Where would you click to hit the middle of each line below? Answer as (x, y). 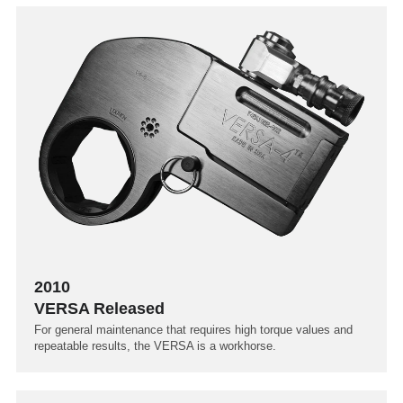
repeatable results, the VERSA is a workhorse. (155, 346)
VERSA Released (99, 309)
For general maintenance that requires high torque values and (193, 330)
